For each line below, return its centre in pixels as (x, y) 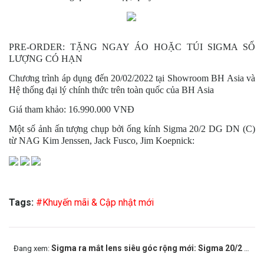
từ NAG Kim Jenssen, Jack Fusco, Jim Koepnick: (102, 140)
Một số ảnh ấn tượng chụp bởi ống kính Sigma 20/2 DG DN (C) (132, 128)
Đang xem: (32, 248)
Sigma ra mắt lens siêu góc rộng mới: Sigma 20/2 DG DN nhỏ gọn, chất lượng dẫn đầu (148, 248)
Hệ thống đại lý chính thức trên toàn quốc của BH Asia (111, 90)
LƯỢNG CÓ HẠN (46, 58)
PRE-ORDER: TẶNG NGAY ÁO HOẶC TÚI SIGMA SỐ (132, 47)
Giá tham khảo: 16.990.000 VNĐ (72, 109)
